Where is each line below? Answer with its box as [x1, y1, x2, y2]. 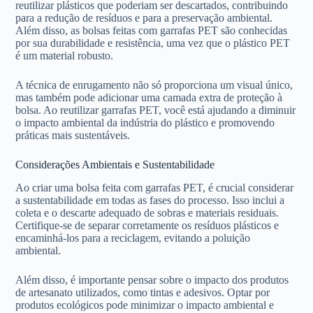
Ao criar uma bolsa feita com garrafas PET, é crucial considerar [15, 181, 294, 194]
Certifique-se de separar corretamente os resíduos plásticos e [15, 219, 279, 231]
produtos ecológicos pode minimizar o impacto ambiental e [15, 298, 275, 311]
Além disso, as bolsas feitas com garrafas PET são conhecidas [15, 24, 288, 36]
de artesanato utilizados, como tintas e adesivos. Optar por [15, 286, 270, 298]
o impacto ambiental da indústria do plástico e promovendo [15, 116, 275, 129]
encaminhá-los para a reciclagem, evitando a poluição [15, 231, 251, 244]
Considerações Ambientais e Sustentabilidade [15, 158, 215, 170]
